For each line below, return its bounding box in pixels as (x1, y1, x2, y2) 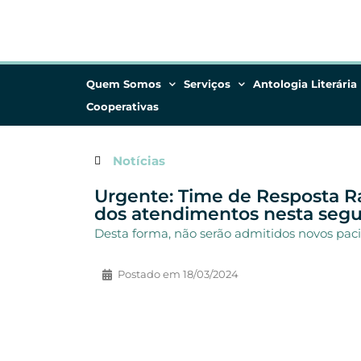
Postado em (118, 268, 180, 280)
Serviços (184, 77, 230, 90)
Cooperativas (86, 100, 159, 113)
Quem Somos (86, 77, 161, 90)
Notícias (112, 153, 165, 168)
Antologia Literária (253, 77, 357, 90)
